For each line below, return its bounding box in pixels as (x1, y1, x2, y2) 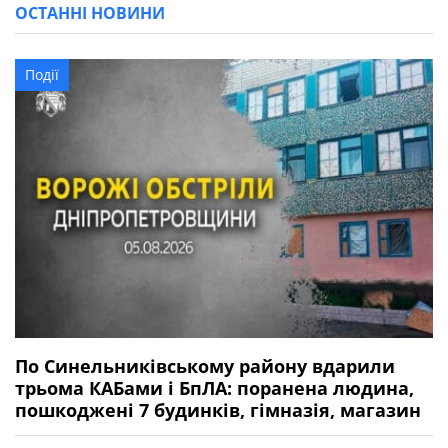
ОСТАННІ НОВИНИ (15, 2, 165, 25)
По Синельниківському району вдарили (15, 354, 395, 379)
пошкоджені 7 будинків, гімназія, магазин (15, 398, 421, 423)
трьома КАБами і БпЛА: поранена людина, (15, 376, 414, 401)
